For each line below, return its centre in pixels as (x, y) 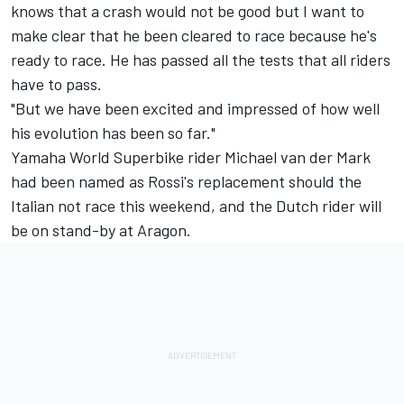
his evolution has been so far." (113, 133)
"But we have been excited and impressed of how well (195, 109)
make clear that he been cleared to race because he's (194, 36)
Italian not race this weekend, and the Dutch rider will (196, 206)
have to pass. (56, 84)
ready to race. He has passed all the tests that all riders (201, 60)
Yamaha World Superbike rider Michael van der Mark (191, 157)
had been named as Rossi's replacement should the (186, 182)
